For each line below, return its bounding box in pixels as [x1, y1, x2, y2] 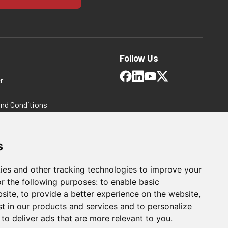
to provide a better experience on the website [21, 189, 198, 199]
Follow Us [119, 52, 158, 64]
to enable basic [100, 177, 159, 187]
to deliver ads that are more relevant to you [2, 213, 170, 223]
